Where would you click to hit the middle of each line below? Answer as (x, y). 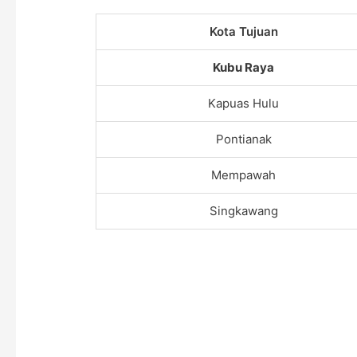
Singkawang (243, 211)
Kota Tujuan (243, 31)
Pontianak (243, 139)
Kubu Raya (244, 67)
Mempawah (244, 175)
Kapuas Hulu (244, 103)
